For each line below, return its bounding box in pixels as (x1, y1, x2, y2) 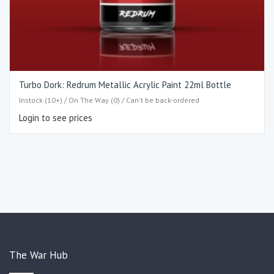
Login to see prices (19, 111, 92, 124)
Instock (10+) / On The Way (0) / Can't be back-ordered (19, 95, 199, 105)
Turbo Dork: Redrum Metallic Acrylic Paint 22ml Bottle (19, 79, 231, 91)
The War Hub (9, 248, 68, 262)
